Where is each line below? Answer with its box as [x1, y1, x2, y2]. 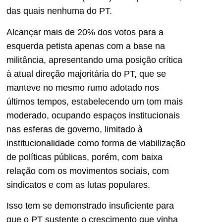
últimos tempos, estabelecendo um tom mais [6, 96, 183, 107]
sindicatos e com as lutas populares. [6, 179, 150, 190]
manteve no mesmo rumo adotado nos [6, 82, 159, 93]
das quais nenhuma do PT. [6, 6, 112, 16]
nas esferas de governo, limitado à [6, 124, 143, 134]
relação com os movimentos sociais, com [6, 166, 169, 176]
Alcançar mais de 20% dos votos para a [6, 27, 164, 37]
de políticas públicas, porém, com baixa [6, 152, 163, 162]
